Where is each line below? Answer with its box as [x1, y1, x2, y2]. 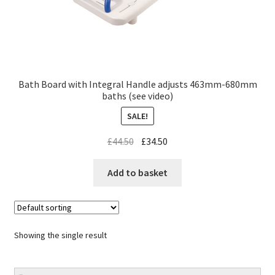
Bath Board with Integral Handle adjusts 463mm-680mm [18, 77, 257, 90]
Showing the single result [14, 229, 107, 241]
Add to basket [107, 166, 168, 179]
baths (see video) [102, 89, 173, 102]
